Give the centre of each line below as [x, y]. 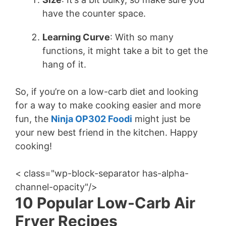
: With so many [142, 37]
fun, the [33, 119]
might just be [161, 119]
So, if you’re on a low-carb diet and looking [107, 92]
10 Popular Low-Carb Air [105, 203]
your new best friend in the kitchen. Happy [106, 132]
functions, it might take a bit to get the [125, 51]
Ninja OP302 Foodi [92, 119]
